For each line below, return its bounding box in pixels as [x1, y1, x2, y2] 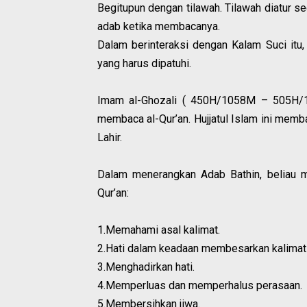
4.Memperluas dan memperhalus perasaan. [97, 279, 302, 293]
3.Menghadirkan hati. [97, 260, 195, 274]
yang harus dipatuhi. [97, 57, 191, 71]
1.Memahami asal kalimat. [97, 223, 220, 237]
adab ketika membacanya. [97, 20, 220, 34]
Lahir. [97, 131, 122, 145]
